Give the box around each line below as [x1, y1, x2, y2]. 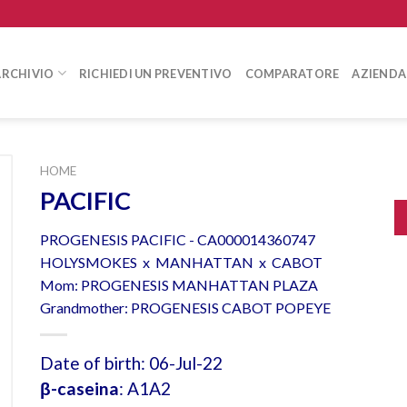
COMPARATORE [244, 65, 340, 81]
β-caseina [39, 378, 119, 400]
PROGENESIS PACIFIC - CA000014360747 [39, 231, 315, 249]
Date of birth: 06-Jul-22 [39, 352, 223, 374]
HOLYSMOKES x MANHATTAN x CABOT [39, 253, 323, 272]
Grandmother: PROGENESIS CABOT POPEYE [39, 299, 331, 317]
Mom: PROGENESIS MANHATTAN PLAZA [39, 276, 318, 294]
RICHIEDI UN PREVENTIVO [78, 65, 233, 81]
